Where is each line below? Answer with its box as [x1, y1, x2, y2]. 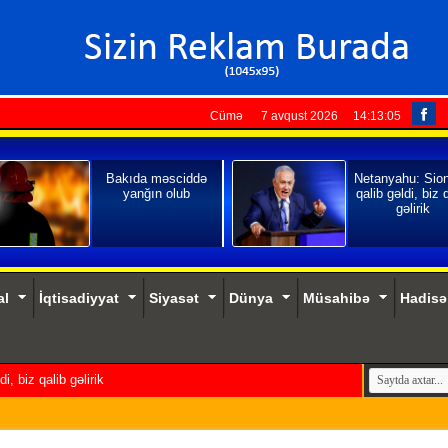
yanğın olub [123, 186, 190, 201]
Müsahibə [302, 290, 370, 306]
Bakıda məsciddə [106, 171, 207, 186]
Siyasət [148, 290, 199, 306]
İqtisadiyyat [38, 290, 119, 306]
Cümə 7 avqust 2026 [209, 109, 338, 123]
